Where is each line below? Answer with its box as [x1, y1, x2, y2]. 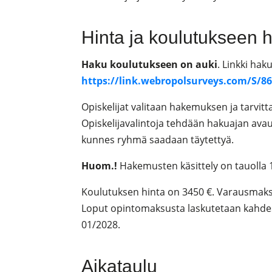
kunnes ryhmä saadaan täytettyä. [81, 133, 237, 147]
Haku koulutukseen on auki [81, 58, 218, 72]
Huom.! [81, 159, 120, 173]
